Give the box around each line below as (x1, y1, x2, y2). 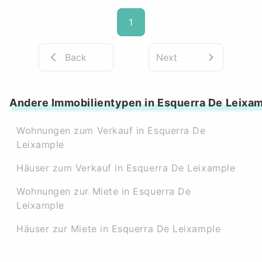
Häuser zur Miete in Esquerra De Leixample (16, 223, 221, 235)
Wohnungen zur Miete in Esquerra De (16, 185, 191, 197)
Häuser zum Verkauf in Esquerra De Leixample (16, 162, 236, 174)
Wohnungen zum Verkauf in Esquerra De (16, 125, 206, 136)
